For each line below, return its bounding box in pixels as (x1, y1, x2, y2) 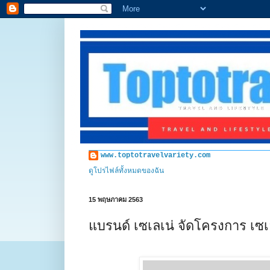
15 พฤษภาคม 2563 (89, 196, 143, 203)
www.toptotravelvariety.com (101, 151, 210, 160)
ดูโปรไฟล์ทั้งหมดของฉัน (89, 167, 164, 175)
